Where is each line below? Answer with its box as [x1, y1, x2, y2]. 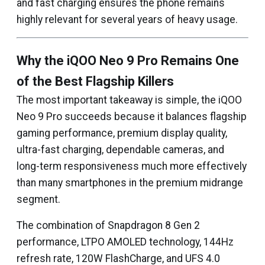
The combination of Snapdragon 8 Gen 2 [17, 219, 200, 231]
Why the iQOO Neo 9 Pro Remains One [17, 53, 239, 68]
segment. [17, 193, 60, 205]
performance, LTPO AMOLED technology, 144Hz [17, 236, 234, 248]
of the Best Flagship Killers [17, 74, 174, 89]
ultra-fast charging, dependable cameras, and [17, 144, 224, 156]
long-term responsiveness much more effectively [17, 160, 247, 172]
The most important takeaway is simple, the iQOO [17, 94, 242, 106]
